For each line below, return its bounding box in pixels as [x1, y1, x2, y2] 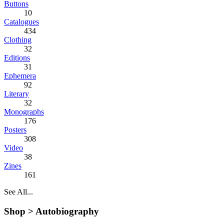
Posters [4, 125, 26, 134]
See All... [4, 187, 33, 196]
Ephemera [4, 71, 36, 80]
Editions [4, 53, 30, 62]
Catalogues [4, 17, 39, 26]
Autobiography [33, 205, 99, 216]
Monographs [4, 107, 44, 116]
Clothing [4, 35, 31, 44]
